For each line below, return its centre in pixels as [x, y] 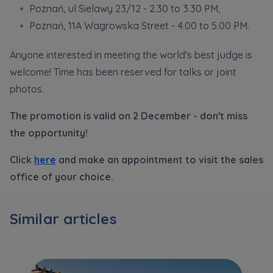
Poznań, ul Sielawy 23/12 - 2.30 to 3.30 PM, [125, 8]
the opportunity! [49, 133]
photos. [27, 89]
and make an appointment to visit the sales [160, 159]
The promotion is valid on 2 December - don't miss [129, 115]
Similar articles [63, 218]
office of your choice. [62, 176]
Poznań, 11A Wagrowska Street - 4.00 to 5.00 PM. [139, 25]
